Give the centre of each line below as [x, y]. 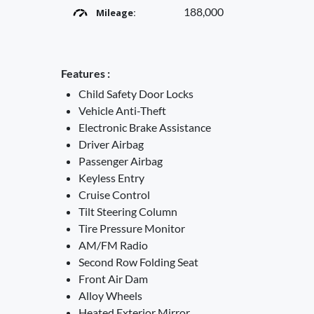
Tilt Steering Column [128, 211]
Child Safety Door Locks [136, 94]
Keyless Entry [111, 178]
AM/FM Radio [113, 245]
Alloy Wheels [110, 295]
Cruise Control [114, 194]
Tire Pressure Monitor [132, 228]
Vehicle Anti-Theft [122, 110]
